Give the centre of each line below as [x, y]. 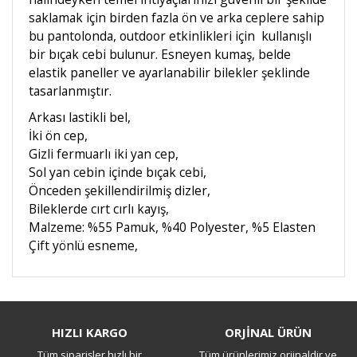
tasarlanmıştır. [72, 91]
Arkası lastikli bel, [80, 117]
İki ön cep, [58, 135]
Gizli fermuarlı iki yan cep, [104, 154]
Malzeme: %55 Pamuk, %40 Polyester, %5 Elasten [172, 227]
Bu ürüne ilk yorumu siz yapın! [178, 312]
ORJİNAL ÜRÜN [268, 332]
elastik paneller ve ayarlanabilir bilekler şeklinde [169, 73]
